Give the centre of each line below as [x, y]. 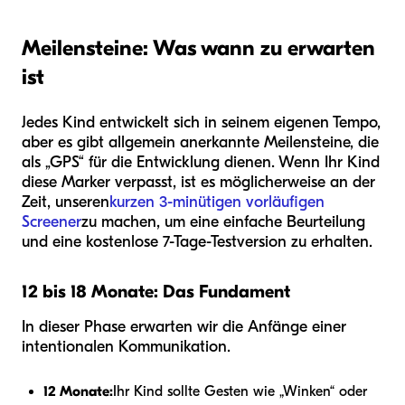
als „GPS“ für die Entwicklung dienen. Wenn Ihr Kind [201, 162]
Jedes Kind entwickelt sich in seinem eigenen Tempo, [201, 122]
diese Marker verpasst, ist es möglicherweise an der [198, 182]
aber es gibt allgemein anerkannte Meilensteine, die [200, 142]
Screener [52, 221]
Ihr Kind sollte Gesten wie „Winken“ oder [240, 391]
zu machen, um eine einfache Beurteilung [223, 221]
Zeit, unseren [66, 202]
